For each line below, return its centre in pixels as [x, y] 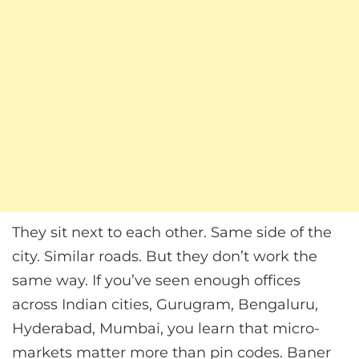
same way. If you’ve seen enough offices [156, 281]
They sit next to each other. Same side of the [172, 233]
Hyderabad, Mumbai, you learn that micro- [166, 329]
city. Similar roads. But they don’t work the [165, 257]
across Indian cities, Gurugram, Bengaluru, [165, 305]
